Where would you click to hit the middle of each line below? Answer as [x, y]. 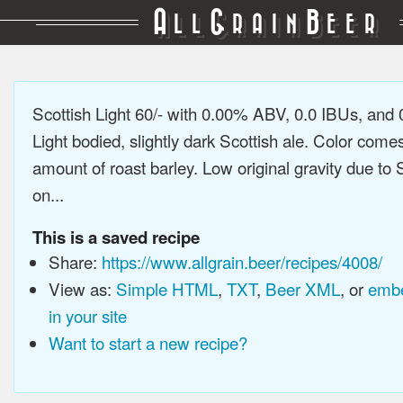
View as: [82, 288]
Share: [75, 261]
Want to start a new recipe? [148, 342]
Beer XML [302, 288]
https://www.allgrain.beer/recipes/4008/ [242, 261]
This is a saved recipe [116, 237]
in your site [87, 315]
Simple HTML [166, 288]
